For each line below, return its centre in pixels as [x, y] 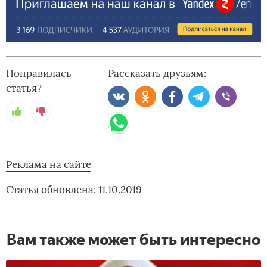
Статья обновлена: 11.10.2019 [74, 189]
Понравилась [39, 73]
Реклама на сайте [49, 164]
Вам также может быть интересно [133, 239]
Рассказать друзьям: [157, 73]
